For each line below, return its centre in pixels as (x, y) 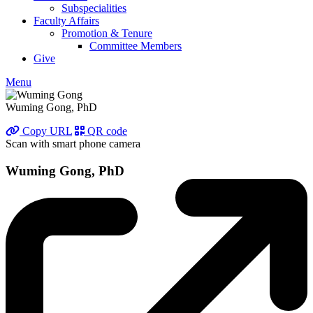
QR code (106, 131)
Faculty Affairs (66, 21)
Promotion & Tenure (107, 33)
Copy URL (46, 131)
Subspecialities (94, 8)
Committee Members (136, 46)
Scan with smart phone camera (73, 144)
